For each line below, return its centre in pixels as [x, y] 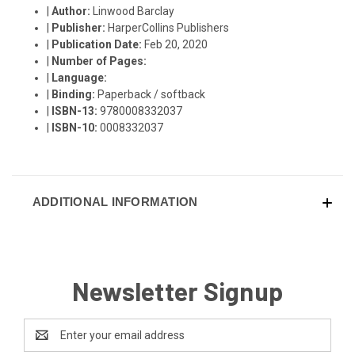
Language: [80, 77]
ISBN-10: [76, 127]
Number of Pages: [99, 61]
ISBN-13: [76, 111]
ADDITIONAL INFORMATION [115, 201]
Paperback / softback [152, 94]
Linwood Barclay [134, 11]
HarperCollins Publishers [169, 27]
